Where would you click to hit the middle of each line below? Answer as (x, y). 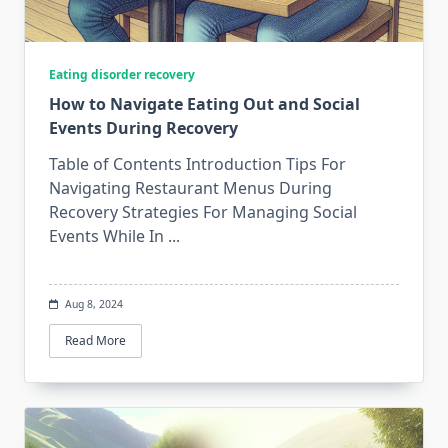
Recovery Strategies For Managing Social (203, 211)
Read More (95, 340)
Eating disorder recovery (122, 74)
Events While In (106, 235)
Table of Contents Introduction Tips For (197, 163)
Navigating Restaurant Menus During (190, 187)
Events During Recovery (143, 127)
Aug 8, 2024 (93, 303)
